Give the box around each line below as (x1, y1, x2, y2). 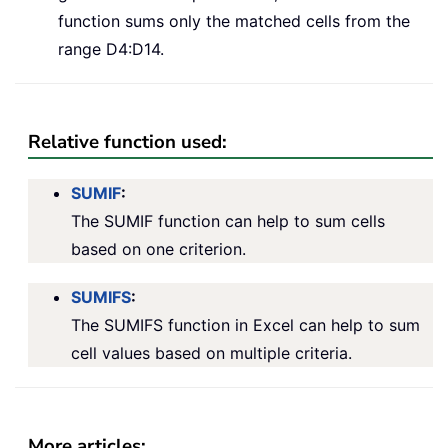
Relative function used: (28, 128, 227, 155)
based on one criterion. (71, 238, 246, 259)
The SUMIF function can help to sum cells (71, 210, 385, 231)
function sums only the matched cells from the (58, 10, 410, 31)
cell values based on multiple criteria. (71, 342, 352, 363)
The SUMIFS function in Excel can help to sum (71, 314, 420, 335)
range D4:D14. (58, 38, 164, 59)
